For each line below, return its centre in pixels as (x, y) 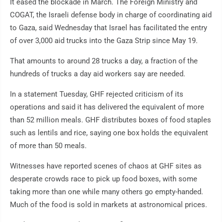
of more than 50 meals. (48, 146)
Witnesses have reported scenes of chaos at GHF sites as (106, 166)
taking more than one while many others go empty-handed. (107, 192)
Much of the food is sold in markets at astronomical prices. (109, 205)
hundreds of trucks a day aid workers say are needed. (98, 74)
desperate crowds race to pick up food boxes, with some (104, 179)
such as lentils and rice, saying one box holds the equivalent (109, 133)
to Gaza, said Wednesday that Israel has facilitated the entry (109, 28)
